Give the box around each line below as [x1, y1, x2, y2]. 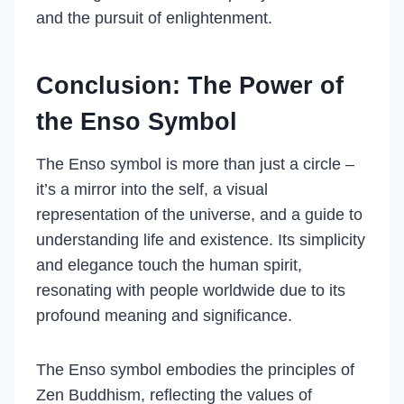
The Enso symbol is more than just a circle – [36, 155, 354, 173]
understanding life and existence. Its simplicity [36, 231, 365, 249]
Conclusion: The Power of [36, 71, 344, 99]
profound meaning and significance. [36, 307, 292, 325]
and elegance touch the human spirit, [36, 256, 302, 274]
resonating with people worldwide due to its [36, 281, 345, 299]
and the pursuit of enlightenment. [36, 9, 272, 27]
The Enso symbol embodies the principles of [36, 361, 354, 379]
